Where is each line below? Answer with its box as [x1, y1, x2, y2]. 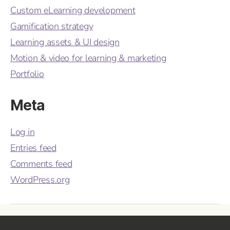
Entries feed [10, 141, 56, 154]
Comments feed [10, 157, 72, 170]
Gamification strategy [10, 20, 93, 32]
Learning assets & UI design [10, 35, 120, 48]
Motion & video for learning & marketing [10, 51, 166, 64]
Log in [10, 125, 35, 138]
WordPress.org [10, 173, 70, 186]
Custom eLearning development [10, 4, 136, 16]
